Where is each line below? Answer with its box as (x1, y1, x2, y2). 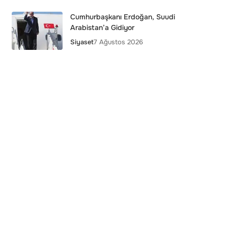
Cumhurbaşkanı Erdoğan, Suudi (70, 12, 175, 21)
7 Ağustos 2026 (93, 38, 143, 46)
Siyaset (70, 38, 94, 46)
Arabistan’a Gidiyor (70, 23, 134, 32)
